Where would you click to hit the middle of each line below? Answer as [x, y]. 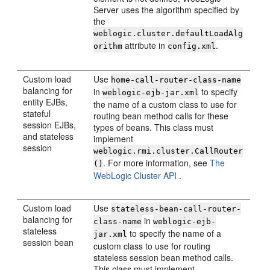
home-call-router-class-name [176, 80]
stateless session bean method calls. [164, 257]
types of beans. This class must [154, 127]
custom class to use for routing [152, 246]
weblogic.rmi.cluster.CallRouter [168, 151]
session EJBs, [50, 125]
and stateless [49, 136]
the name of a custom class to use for [165, 104]
